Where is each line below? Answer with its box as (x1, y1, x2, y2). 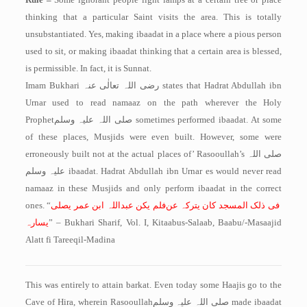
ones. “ (25, 200, 51, 210)
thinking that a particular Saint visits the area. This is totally (25, 12, 282, 22)
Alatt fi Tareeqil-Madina (25, 234, 115, 245)
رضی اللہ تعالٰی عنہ (82, 80, 160, 90)
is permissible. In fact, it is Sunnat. (25, 63, 151, 73)
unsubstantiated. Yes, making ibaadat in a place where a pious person (25, 29, 282, 39)
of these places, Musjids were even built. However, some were (25, 132, 282, 142)
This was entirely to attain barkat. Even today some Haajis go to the (25, 280, 282, 290)
